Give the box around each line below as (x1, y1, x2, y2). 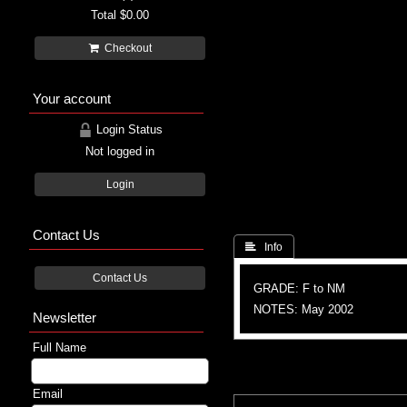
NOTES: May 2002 (253, 302, 353, 316)
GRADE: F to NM (253, 281, 345, 295)
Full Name (33, 340, 86, 354)
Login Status (92, 122, 163, 136)
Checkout (98, 42, 152, 54)
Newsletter (33, 309, 96, 325)
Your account (33, 90, 111, 106)
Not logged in (85, 144, 154, 158)
